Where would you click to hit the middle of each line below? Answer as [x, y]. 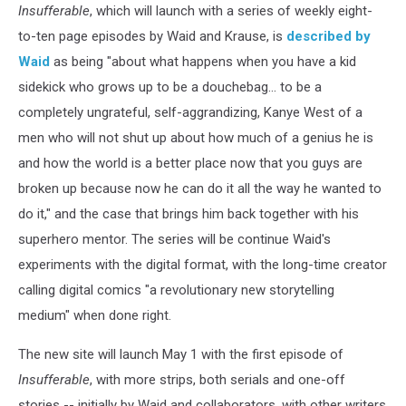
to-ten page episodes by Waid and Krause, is [152, 37]
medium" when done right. [95, 316]
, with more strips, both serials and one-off [217, 380]
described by [329, 37]
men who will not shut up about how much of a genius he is [196, 138]
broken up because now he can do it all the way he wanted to [200, 189]
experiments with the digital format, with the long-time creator [203, 265]
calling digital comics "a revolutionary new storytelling [176, 290]
